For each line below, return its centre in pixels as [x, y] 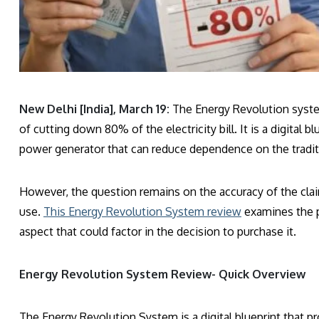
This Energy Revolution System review [142, 212]
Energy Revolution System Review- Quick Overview [162, 274]
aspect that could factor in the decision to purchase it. [158, 232]
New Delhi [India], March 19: [94, 109]
